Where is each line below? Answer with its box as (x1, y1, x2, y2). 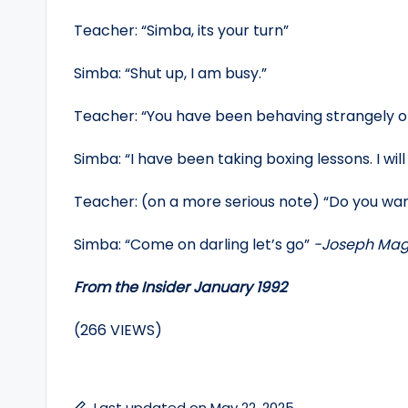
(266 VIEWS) (74, 320, 162, 341)
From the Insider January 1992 (74, 277, 287, 298)
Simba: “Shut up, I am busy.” (74, 63, 267, 84)
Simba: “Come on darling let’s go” (74, 234, 313, 255)
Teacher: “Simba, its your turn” (74, 20, 289, 41)
